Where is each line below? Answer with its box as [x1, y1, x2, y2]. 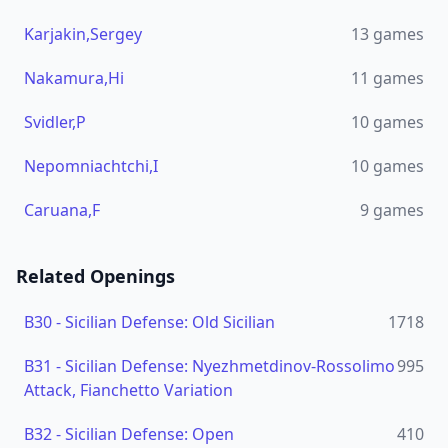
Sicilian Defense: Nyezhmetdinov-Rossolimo [65, 355, 395, 377]
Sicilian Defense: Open [65, 423, 234, 445]
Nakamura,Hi [24, 67, 124, 89]
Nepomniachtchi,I [24, 155, 158, 177]
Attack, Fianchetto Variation [24, 379, 233, 401]
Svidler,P [24, 111, 86, 133]
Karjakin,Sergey [24, 23, 142, 45]
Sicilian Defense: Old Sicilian [65, 311, 275, 333]
